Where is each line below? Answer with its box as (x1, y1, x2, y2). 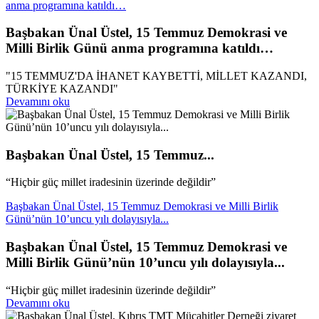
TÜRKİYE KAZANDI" (6, 83, 118, 95)
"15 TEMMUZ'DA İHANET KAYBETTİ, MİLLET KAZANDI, (6, 70, 307, 83)
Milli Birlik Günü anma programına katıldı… (6, 41, 273, 56)
